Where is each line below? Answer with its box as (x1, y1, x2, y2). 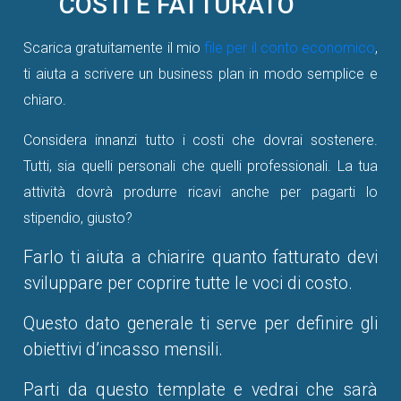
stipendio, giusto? (23, 209, 132, 227)
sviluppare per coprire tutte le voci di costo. (23, 273, 353, 294)
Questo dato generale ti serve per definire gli (23, 313, 378, 335)
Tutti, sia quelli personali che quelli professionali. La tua (23, 158, 378, 175)
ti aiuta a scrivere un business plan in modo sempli (23, 65, 349, 83)
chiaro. (23, 91, 66, 109)
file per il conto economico (204, 39, 375, 57)
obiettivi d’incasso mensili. (23, 339, 223, 361)
